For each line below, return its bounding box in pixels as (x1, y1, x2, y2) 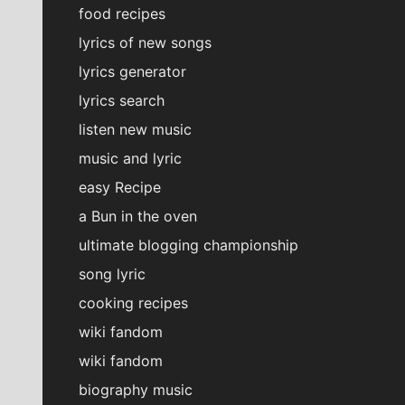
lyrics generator (79, 62, 186, 81)
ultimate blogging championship (79, 236, 298, 255)
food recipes (79, 5, 165, 24)
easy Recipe (79, 178, 161, 197)
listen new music (79, 120, 192, 139)
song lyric (79, 265, 146, 284)
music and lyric (79, 149, 182, 168)
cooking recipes (79, 294, 188, 313)
